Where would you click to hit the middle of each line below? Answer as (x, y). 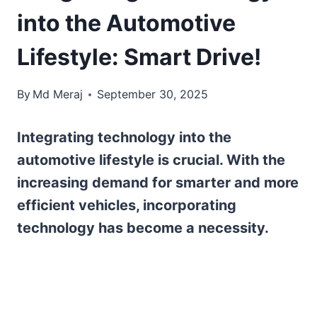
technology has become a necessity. (143, 228)
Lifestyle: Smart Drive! (139, 57)
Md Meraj (58, 94)
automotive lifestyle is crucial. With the (151, 160)
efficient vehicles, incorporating (127, 206)
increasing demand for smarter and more (158, 183)
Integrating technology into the (124, 138)
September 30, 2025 (153, 94)
